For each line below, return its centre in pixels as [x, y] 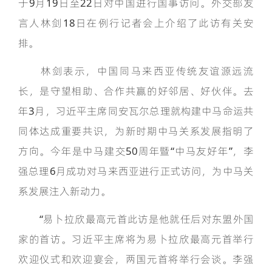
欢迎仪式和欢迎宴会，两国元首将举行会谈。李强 [136, 259]
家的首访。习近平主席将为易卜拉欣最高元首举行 [136, 239]
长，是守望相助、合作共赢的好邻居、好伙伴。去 [136, 91]
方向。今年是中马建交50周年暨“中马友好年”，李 [136, 151]
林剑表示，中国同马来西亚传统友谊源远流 [136, 71]
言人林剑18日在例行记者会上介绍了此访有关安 [136, 23]
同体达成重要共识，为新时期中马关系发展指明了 [136, 131]
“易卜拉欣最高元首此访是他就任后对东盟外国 [136, 219]
